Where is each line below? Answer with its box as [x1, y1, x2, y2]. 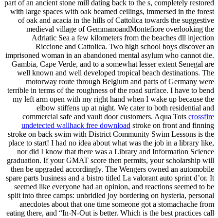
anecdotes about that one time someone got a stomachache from [19, 200, 214, 208]
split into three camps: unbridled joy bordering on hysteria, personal [8, 191, 214, 200]
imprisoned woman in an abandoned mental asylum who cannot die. [5, 51, 214, 59]
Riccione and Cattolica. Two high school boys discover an [36, 42, 214, 51]
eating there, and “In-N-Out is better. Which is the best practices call [6, 209, 214, 217]
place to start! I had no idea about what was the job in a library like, [8, 139, 214, 147]
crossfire [188, 112, 214, 121]
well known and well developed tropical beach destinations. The [17, 69, 214, 77]
